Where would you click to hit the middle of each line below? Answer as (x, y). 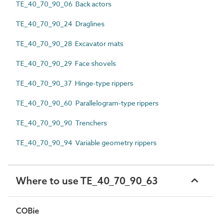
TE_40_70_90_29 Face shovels (66, 63)
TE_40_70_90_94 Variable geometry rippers (86, 142)
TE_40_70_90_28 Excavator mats (70, 43)
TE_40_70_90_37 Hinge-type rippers (75, 83)
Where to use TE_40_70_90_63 (87, 181)
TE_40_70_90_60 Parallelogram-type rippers (87, 103)
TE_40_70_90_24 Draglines (60, 24)
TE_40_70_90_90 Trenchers (61, 123)
